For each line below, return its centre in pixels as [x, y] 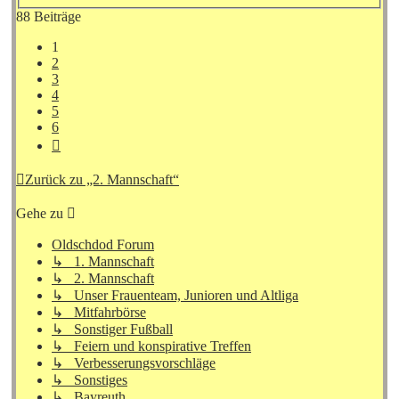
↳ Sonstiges [90, 379]
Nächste [82, 142]
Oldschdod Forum [103, 244]
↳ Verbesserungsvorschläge [134, 362]
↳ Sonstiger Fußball [112, 329]
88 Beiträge [49, 16]
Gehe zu [40, 213]
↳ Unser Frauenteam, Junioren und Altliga [175, 295]
